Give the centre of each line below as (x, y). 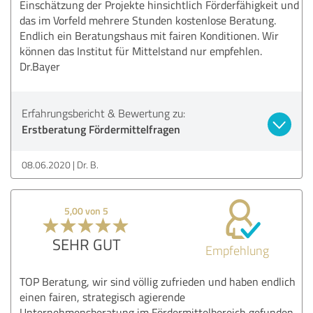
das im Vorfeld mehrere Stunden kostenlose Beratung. (148, 20)
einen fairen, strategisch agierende (102, 297)
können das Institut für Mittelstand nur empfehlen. (141, 51)
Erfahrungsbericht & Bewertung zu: (103, 113)
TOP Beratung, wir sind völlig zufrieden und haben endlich (158, 281)
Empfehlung (237, 250)
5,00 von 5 (87, 210)
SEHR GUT (86, 244)
